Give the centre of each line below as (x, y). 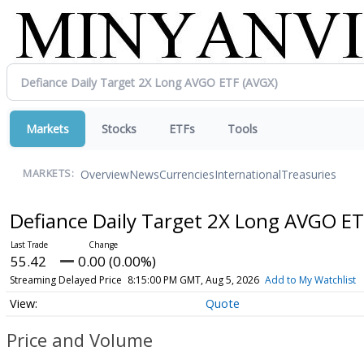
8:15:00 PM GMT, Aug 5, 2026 (193, 280)
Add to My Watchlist (310, 280)
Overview (105, 174)
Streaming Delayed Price (65, 280)
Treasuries (309, 174)
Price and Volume (80, 340)
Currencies (187, 174)
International (248, 174)
